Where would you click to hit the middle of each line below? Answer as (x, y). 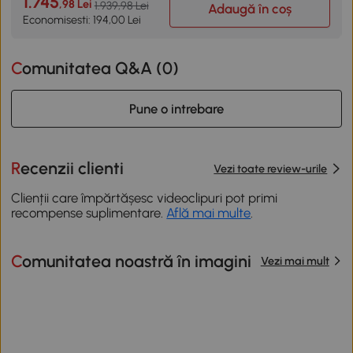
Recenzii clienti (72, 169)
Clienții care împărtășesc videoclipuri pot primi (145, 197)
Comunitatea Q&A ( (93, 69)
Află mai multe (209, 212)
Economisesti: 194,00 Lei (82, 19)
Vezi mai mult (295, 261)
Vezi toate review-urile (271, 168)
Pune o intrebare (176, 108)
